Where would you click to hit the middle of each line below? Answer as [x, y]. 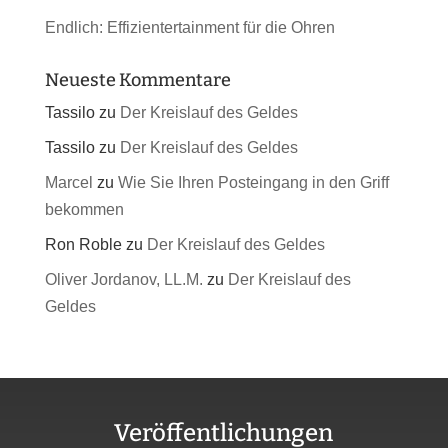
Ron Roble [83, 245]
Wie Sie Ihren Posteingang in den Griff [253, 183]
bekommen [84, 210]
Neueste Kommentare [137, 80]
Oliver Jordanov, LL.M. [123, 280]
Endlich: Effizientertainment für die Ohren [189, 28]
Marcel [68, 183]
